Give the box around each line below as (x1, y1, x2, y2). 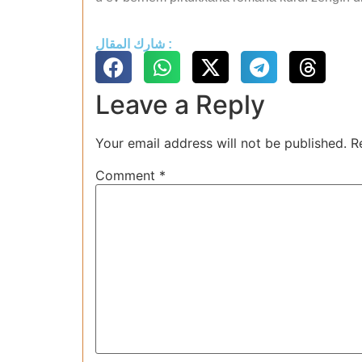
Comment (95, 167, 159, 184)
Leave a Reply (95, 89, 265, 121)
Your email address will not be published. (95, 135, 347, 152)
